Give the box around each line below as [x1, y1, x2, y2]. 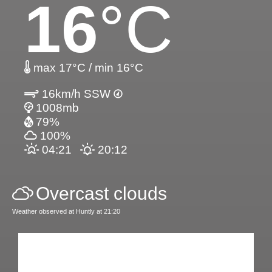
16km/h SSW [39, 87, 114, 100]
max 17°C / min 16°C [30, 61, 143, 74]
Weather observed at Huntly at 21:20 [12, 207, 120, 215]
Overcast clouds [36, 183, 167, 203]
